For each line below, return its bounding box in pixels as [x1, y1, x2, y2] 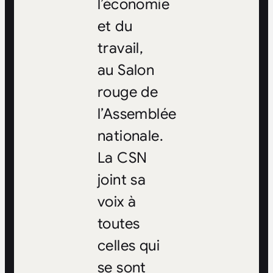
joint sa [97, 171, 146, 190]
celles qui [97, 236, 160, 255]
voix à [97, 193, 136, 211]
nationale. [97, 127, 163, 146]
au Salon [97, 61, 155, 80]
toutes [97, 214, 140, 233]
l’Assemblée [97, 105, 177, 124]
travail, [97, 39, 144, 58]
